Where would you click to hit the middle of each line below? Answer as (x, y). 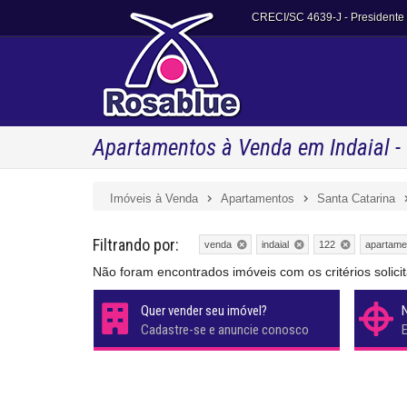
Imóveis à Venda (154, 199)
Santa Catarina (356, 199)
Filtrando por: (136, 245)
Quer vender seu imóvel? (204, 310)
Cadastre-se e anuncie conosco (225, 329)
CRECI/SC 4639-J (297, 17)
